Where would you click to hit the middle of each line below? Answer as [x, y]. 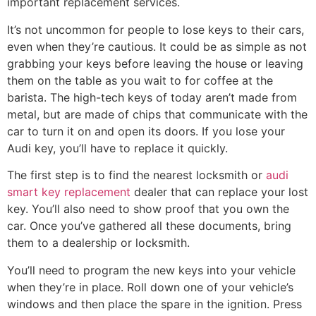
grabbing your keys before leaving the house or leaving [155, 63]
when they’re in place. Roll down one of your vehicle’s [150, 287]
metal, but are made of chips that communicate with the [157, 114]
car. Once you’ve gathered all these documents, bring [149, 226]
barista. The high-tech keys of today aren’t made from [152, 97]
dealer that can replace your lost [219, 192]
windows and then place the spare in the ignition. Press [154, 304]
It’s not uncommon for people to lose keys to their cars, [156, 29]
